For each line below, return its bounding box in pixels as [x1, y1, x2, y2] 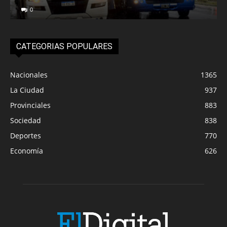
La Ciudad [10, 85, 44, 95]
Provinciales [10, 100, 51, 110]
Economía [10, 145, 43, 156]
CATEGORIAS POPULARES [16, 41, 112, 51]
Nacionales [10, 69, 48, 80]
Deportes [10, 130, 41, 140]
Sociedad [10, 115, 41, 125]
